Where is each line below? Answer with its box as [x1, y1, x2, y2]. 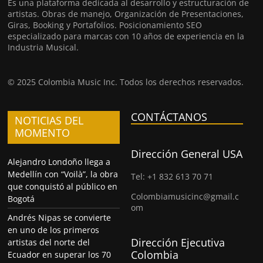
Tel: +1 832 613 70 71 [131, 170, 214, 182]
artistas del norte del [8, 236, 90, 248]
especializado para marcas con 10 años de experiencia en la [8, 30, 245, 42]
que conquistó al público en [8, 180, 118, 192]
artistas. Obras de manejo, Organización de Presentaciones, [8, 8, 244, 19]
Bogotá [8, 193, 35, 204]
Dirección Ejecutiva [131, 235, 225, 249]
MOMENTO [15, 125, 70, 140]
